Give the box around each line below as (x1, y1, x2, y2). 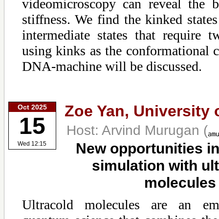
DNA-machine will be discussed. (22, 58, 202, 74)
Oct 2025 (18, 103, 47, 111)
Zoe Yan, (65, 102, 133, 120)
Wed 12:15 (18, 140, 47, 148)
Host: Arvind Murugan (66, 122, 203, 138)
